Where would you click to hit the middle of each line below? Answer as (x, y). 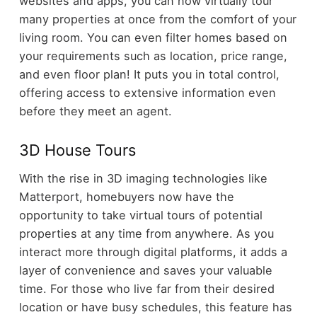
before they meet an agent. (95, 111)
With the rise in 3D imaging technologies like (143, 179)
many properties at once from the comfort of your (157, 19)
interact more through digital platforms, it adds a (153, 252)
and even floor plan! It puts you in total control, (149, 75)
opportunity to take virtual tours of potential (140, 215)
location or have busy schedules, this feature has (155, 307)
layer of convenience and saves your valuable (145, 271)
